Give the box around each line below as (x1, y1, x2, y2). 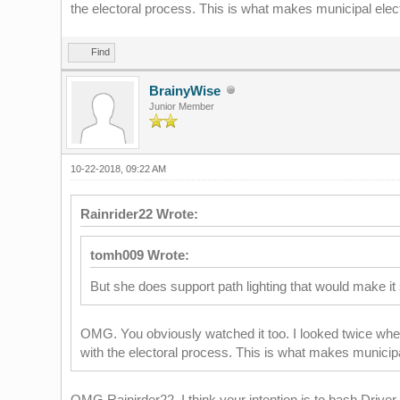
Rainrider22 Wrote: (79, 206, 198, 221)
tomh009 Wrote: (89, 247, 189, 262)
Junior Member (148, 101, 214, 112)
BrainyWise (148, 83, 221, 98)
